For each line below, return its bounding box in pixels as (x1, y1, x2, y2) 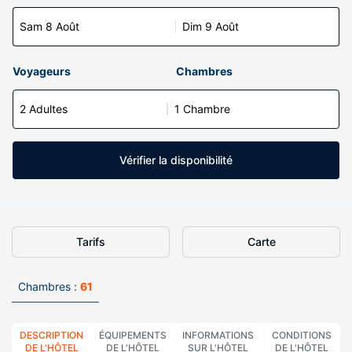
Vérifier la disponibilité (119, 153, 233, 167)
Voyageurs (13, 64, 71, 78)
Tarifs (76, 235, 105, 248)
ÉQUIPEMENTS (98, 329, 167, 341)
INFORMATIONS (182, 329, 255, 341)
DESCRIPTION (20, 329, 84, 341)
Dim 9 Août (182, 20, 239, 33)
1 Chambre (174, 102, 230, 115)
